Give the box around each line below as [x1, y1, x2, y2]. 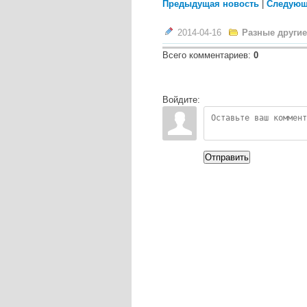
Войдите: [162, 95, 200, 105]
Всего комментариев [162, 50, 248, 60]
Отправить [205, 152, 249, 162]
